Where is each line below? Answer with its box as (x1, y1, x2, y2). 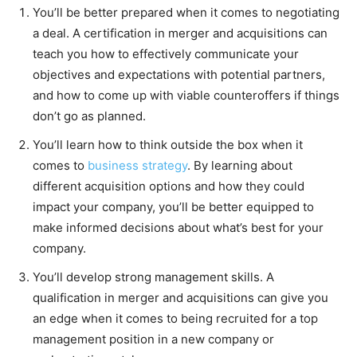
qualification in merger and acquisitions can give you (33, 289, 328, 305)
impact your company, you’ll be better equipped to (33, 198, 314, 214)
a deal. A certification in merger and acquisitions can (33, 25, 328, 41)
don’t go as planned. (33, 108, 146, 124)
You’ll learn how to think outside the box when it (33, 136, 303, 152)
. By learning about (187, 157, 292, 173)
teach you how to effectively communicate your (33, 45, 299, 61)
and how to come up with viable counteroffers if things (33, 87, 339, 103)
